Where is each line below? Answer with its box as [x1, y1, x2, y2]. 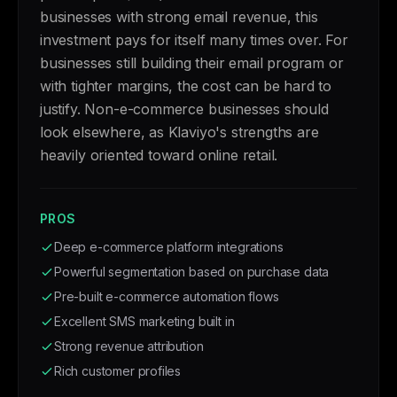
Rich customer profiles [54, 363, 182, 378]
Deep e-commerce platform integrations [54, 239, 284, 254]
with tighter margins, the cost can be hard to [40, 77, 332, 95]
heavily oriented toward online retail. [40, 146, 278, 164]
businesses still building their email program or [40, 54, 344, 72]
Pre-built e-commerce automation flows [54, 289, 279, 304]
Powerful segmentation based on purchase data [54, 264, 330, 279]
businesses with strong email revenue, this [40, 8, 318, 26]
